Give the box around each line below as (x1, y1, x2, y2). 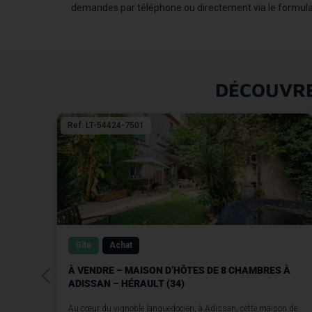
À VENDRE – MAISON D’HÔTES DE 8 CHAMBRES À (68, 265, 290, 276)
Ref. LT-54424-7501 (68, 120, 144, 131)
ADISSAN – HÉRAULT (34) (68, 278, 185, 290)
